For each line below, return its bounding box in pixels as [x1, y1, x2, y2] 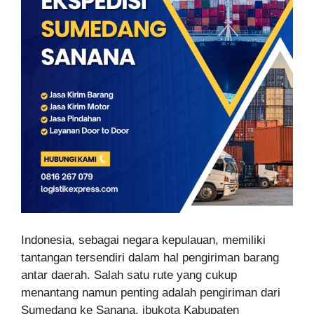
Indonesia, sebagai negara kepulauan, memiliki [21, 233, 266, 247]
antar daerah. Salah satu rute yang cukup [21, 268, 237, 282]
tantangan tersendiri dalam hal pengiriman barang [21, 250, 279, 264]
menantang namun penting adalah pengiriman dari [21, 285, 280, 299]
